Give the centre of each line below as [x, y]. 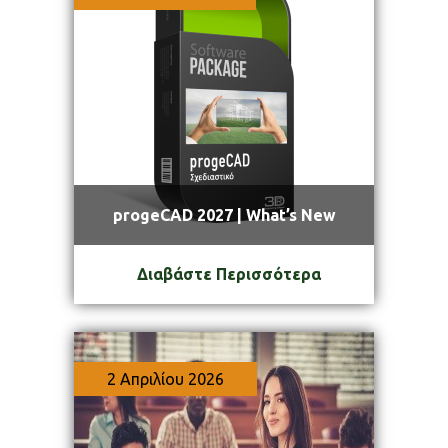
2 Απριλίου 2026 [165, 379]
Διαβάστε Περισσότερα [229, 274]
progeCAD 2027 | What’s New [224, 215]
